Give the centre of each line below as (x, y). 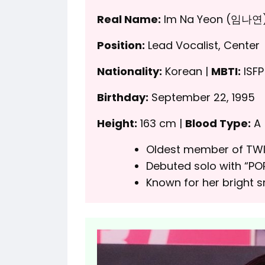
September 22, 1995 (202, 97)
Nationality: (130, 71)
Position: (121, 45)
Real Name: (129, 19)
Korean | (187, 71)
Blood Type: (218, 123)
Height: (117, 123)
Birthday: (123, 97)
